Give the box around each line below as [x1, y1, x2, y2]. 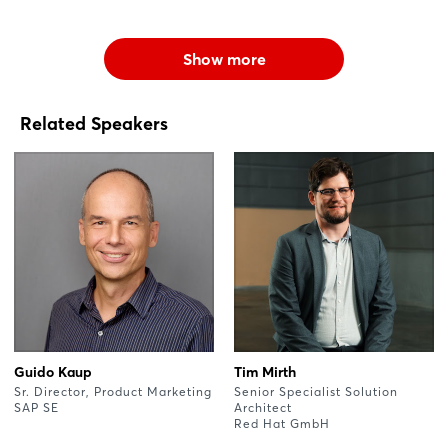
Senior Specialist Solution [234, 383, 398, 399]
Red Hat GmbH [234, 415, 330, 431]
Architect [234, 399, 292, 415]
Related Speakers [20, 111, 168, 135]
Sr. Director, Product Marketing [14, 383, 212, 399]
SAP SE [14, 399, 59, 415]
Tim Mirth [234, 362, 296, 381]
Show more [182, 48, 266, 69]
